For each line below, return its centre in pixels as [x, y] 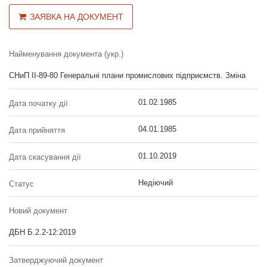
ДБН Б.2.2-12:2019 [42, 232]
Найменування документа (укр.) [66, 54]
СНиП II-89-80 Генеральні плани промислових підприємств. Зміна [127, 75]
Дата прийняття [37, 130]
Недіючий [155, 182]
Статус [21, 184]
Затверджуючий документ [56, 260]
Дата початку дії [38, 103]
